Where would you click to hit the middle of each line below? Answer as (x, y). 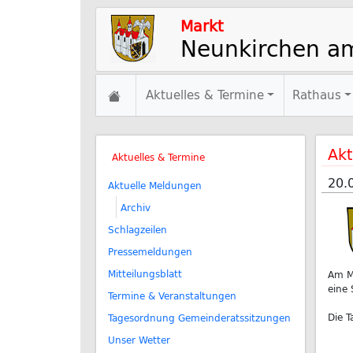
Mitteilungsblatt (145, 273)
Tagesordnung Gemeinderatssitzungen (199, 318)
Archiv (136, 207)
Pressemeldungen (150, 251)
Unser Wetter (139, 340)
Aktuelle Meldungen (155, 185)
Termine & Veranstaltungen (172, 295)
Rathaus (317, 95)
